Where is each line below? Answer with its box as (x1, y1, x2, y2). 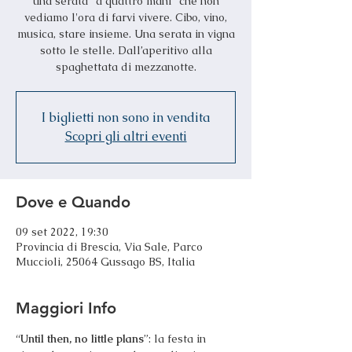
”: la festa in (144, 332, 209, 346)
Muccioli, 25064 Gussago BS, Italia (16, 255, 195, 269)
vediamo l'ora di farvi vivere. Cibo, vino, (24, 10, 227, 24)
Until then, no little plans (20, 332, 144, 346)
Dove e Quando (16, 192, 130, 211)
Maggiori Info (16, 299, 116, 317)
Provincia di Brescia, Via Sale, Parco (16, 240, 203, 254)
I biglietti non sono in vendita (41, 109, 211, 126)
